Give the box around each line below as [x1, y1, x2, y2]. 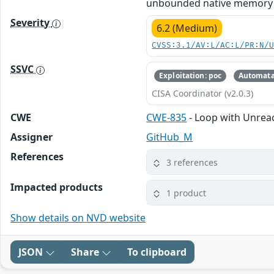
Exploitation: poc [159, 70, 222, 81]
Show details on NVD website [10, 211, 146, 225]
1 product [166, 187, 207, 199]
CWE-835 [146, 111, 187, 125]
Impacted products [10, 180, 103, 194]
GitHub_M [146, 130, 193, 144]
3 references [166, 156, 218, 168]
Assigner [10, 130, 53, 144]
